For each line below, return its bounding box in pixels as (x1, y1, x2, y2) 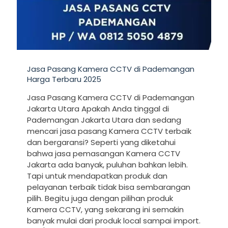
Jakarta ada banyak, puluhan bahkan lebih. (27, 159, 188, 170)
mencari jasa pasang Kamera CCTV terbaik (27, 126, 191, 137)
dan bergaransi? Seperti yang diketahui (27, 137, 176, 148)
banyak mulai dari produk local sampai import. (27, 215, 201, 226)
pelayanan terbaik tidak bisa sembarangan (27, 182, 190, 193)
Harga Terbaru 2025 (27, 74, 101, 85)
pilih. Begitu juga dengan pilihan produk (27, 193, 173, 204)
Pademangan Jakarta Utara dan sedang (27, 115, 181, 126)
